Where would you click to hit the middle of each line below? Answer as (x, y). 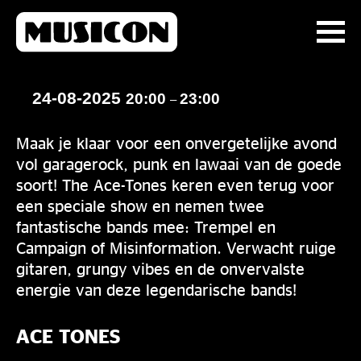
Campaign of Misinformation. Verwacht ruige (176, 247)
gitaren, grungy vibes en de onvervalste (160, 268)
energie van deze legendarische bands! (156, 289)
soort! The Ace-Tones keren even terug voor (175, 185)
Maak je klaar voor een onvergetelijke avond (176, 143)
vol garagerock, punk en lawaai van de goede (179, 164)
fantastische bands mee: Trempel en (146, 226)
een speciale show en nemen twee (140, 205)
